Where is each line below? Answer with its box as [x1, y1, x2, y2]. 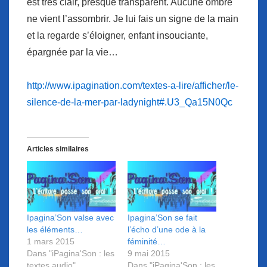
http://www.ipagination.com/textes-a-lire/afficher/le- [27, 80, 238, 91]
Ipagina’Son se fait [128, 213, 197, 223]
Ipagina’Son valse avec [27, 213, 114, 223]
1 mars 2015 [27, 237, 74, 247]
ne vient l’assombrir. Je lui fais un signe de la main [27, 14, 238, 24]
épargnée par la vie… [27, 47, 118, 58]
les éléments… [27, 225, 83, 235]
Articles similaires [27, 145, 89, 154]
